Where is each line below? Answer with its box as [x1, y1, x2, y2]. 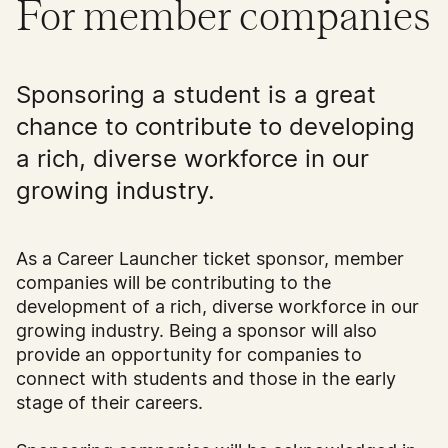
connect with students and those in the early [16, 368, 396, 390]
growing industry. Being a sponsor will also [16, 320, 377, 342]
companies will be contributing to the [16, 272, 331, 294]
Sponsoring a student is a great [16, 80, 376, 110]
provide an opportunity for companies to [16, 344, 362, 366]
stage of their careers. [16, 392, 208, 414]
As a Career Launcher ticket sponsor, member [16, 248, 404, 270]
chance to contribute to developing [16, 112, 415, 142]
